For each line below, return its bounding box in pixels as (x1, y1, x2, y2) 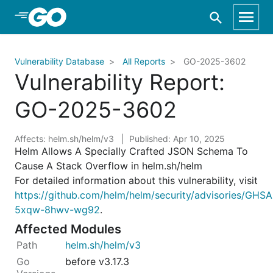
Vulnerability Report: (15, 69, 225, 96)
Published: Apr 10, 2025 (129, 133, 225, 144)
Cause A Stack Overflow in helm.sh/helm (15, 160, 202, 172)
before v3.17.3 (65, 255, 130, 268)
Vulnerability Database (15, 56, 104, 66)
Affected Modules (15, 222, 121, 236)
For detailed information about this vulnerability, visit (15, 174, 258, 186)
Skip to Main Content (24, 10, 123, 23)
